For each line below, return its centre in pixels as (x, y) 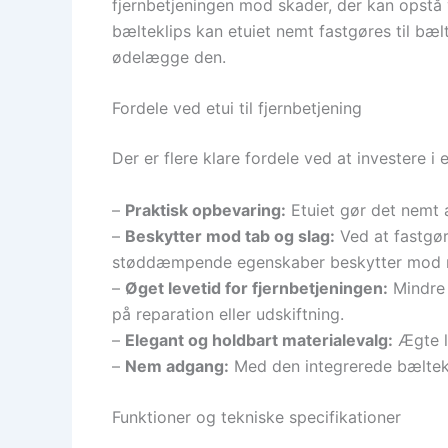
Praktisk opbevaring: (205, 209)
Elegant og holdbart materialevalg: (259, 339)
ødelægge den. (169, 56)
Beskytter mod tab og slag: (230, 235)
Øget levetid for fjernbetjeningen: (256, 287)
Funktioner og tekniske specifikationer (256, 417)
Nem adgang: (177, 365)
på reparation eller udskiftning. (228, 313)
